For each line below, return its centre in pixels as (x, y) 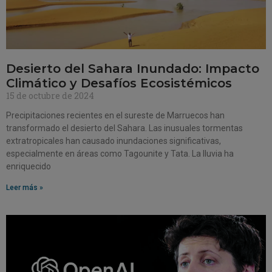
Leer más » (25, 187)
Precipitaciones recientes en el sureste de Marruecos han (115, 115)
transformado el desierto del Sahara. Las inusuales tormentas (124, 128)
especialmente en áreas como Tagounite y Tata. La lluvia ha (120, 153)
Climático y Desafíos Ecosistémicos (119, 83)
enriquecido (29, 166)
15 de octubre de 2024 (50, 95)
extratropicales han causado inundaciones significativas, (114, 141)
